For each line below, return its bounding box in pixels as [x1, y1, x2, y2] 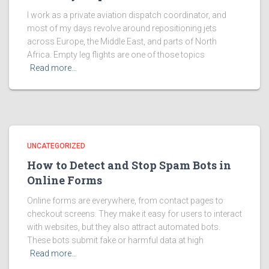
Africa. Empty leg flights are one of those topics [27, 50, 205, 59]
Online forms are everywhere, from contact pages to [27, 196, 223, 205]
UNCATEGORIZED [27, 142, 85, 150]
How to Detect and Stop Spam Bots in [27, 158, 231, 172]
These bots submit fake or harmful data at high [27, 235, 204, 245]
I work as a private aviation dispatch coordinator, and [27, 10, 226, 20]
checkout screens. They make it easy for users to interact [27, 209, 242, 219]
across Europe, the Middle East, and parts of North [27, 37, 217, 46]
